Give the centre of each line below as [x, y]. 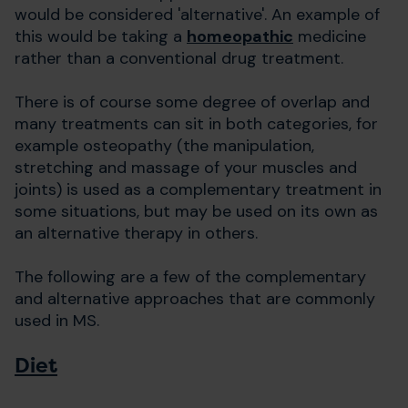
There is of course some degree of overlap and [192, 102]
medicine [330, 36]
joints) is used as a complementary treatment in [198, 189]
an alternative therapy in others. [136, 233]
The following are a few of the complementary [190, 276]
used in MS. [57, 320]
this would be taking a [101, 36]
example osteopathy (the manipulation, [164, 145]
